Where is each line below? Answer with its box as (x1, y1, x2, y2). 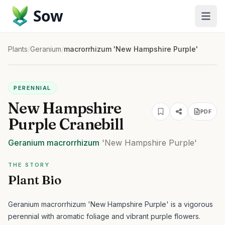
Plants (8, 45, 28, 53)
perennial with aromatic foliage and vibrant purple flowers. (8, 212, 200, 220)
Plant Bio (8, 173, 61, 187)
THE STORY (8, 161, 50, 168)
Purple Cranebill (8, 115, 124, 134)
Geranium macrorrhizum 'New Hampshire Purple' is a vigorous (8, 200, 213, 208)
